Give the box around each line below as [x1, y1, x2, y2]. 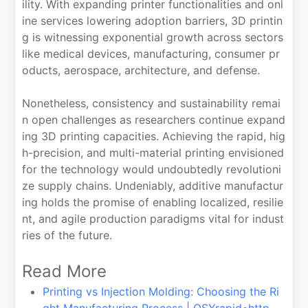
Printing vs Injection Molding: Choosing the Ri [43, 284, 280, 298]
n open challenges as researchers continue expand [22, 112, 286, 126]
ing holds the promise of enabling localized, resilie [22, 195, 284, 209]
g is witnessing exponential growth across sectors [22, 30, 284, 44]
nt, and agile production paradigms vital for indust [22, 211, 285, 225]
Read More [22, 261, 107, 281]
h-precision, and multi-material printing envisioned [22, 145, 285, 159]
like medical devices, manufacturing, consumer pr [22, 46, 280, 60]
